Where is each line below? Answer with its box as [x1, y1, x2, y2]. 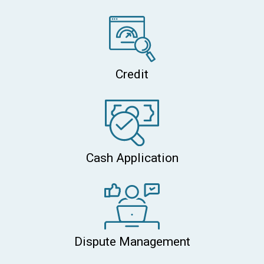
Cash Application [85, 151, 179, 166]
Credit [115, 67, 148, 82]
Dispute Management [74, 235, 190, 249]
